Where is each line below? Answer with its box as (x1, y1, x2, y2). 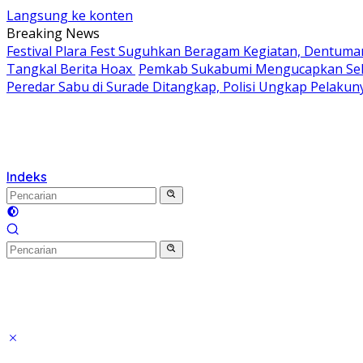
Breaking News (6, 24, 100, 42)
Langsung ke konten (6, 6, 133, 24)
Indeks (6, 169, 47, 185)
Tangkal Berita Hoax (6, 60, 135, 78)
